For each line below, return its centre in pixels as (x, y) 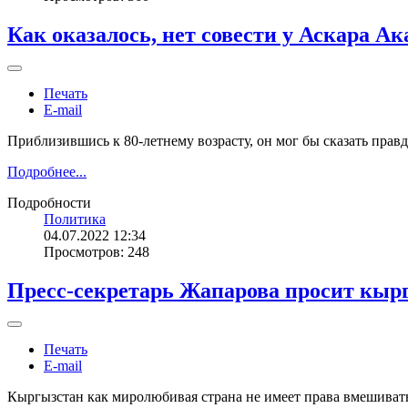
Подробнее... (47, 171)
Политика (75, 219)
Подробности (49, 202)
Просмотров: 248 (97, 251)
